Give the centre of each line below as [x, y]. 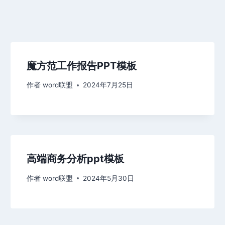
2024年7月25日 [108, 85]
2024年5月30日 [108, 178]
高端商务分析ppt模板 [76, 159]
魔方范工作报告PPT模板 [82, 66]
